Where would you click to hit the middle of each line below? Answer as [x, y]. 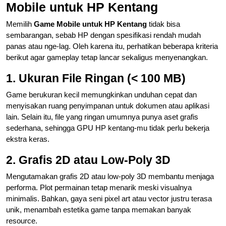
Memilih [20, 24]
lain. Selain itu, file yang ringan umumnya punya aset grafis [102, 117]
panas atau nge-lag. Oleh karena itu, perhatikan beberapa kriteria [112, 46]
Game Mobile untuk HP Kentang [90, 24]
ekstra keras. [28, 139]
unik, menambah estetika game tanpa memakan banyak [99, 209]
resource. [22, 220]
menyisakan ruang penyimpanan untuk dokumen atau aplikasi [108, 105]
